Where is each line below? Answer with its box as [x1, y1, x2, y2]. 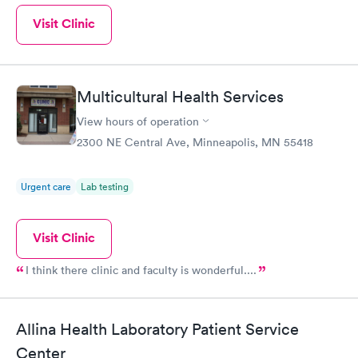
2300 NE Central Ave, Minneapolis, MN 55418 [77, 134, 313, 149]
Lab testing [81, 179, 129, 193]
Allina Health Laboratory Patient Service [16, 320, 299, 339]
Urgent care [21, 179, 71, 193]
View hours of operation [77, 113, 199, 129]
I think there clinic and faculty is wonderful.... [26, 262, 257, 277]
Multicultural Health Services [77, 86, 284, 106]
